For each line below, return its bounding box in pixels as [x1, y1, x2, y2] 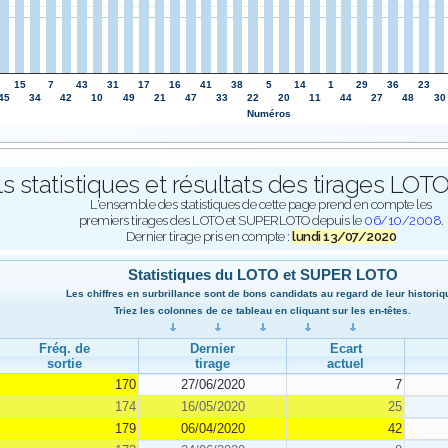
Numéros [246, 107, 291, 119]
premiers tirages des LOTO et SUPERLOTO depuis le [78, 213, 364, 228]
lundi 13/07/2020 [292, 229, 396, 244]
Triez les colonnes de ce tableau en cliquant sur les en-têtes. [114, 304, 411, 316]
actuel [327, 356, 364, 371]
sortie [47, 356, 82, 371]
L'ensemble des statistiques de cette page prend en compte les [90, 197, 432, 212]
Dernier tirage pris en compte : [126, 229, 292, 244]
